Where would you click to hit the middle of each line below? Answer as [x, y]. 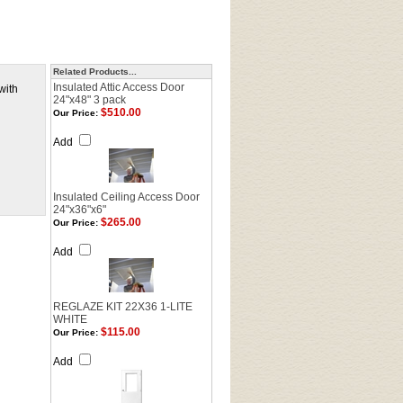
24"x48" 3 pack [90, 100]
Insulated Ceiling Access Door [126, 197]
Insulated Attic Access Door [119, 87]
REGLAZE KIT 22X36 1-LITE [123, 307]
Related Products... [95, 72]
